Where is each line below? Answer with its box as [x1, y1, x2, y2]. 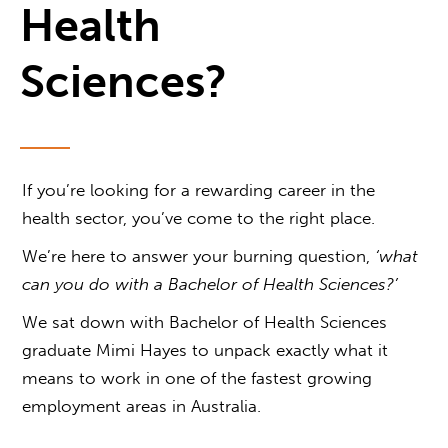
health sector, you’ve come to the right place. [22, 208, 386, 229]
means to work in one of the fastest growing [22, 368, 373, 389]
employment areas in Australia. [22, 396, 262, 417]
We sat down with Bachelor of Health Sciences [22, 312, 388, 333]
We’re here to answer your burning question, [22, 246, 376, 267]
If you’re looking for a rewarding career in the [22, 180, 376, 201]
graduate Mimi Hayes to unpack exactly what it [22, 340, 389, 361]
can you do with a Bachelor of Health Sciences [22, 274, 387, 295]
